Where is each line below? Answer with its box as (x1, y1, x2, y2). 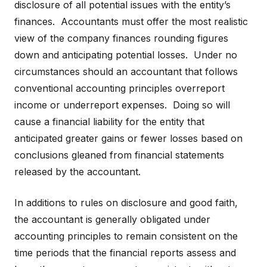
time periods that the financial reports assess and (14, 247, 236, 259)
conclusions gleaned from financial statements (14, 149, 224, 161)
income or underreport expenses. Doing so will (14, 99, 230, 111)
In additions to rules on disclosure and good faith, (14, 197, 238, 209)
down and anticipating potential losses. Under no (14, 49, 237, 61)
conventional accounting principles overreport (14, 82, 225, 94)
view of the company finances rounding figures (14, 32, 228, 44)
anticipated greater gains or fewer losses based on (14, 132, 243, 144)
